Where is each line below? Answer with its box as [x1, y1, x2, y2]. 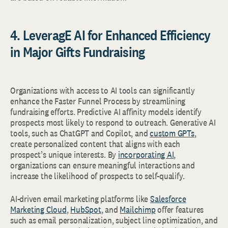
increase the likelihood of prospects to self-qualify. [10, 169, 185, 182]
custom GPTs [150, 127, 194, 139]
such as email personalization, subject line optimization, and [10, 214, 218, 226]
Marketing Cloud [10, 203, 67, 215]
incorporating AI [118, 148, 174, 160]
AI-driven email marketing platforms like [10, 192, 150, 205]
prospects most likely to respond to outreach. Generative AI [10, 116, 216, 128]
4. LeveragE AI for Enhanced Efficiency [10, 25, 211, 44]
